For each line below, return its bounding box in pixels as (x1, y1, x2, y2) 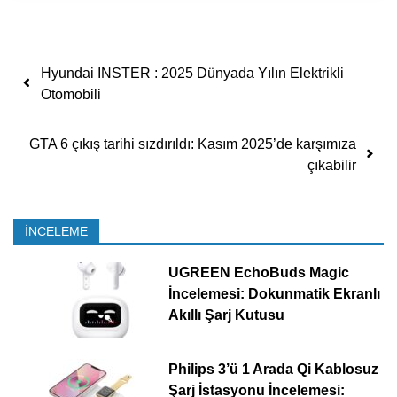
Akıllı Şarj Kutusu (167, 307, 284, 323)
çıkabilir (307, 157, 356, 173)
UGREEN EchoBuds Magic (167, 264, 349, 280)
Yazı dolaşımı (26, 52, 200, 84)
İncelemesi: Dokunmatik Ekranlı (167, 285, 380, 301)
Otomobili (41, 86, 101, 102)
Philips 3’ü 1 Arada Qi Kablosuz (167, 361, 378, 377)
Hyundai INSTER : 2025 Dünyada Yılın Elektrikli (41, 65, 344, 81)
